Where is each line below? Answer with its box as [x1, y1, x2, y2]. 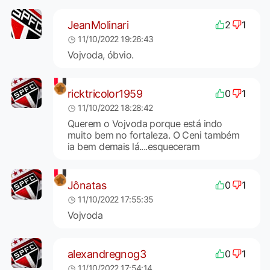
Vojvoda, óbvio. [67, 49, 134, 61]
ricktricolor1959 [67, 87, 143, 100]
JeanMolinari [67, 18, 129, 31]
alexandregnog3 [67, 247, 146, 260]
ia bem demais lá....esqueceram [67, 140, 200, 153]
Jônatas [67, 178, 107, 192]
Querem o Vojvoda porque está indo [67, 118, 222, 130]
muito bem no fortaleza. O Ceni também [67, 129, 240, 142]
